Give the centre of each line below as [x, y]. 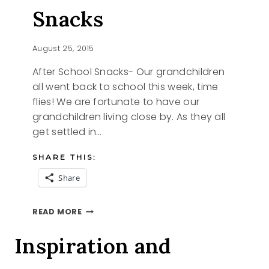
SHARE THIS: [65, 157]
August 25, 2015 [63, 48]
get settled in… [67, 131]
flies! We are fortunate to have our [116, 101]
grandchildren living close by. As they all [129, 116]
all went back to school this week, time [125, 86]
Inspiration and [93, 246]
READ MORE [57, 211]
